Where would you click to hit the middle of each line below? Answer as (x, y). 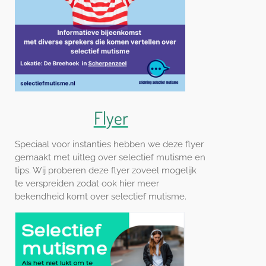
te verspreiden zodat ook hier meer (87, 183)
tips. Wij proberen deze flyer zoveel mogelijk (106, 170)
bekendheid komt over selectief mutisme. (102, 196)
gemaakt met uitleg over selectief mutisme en (110, 157)
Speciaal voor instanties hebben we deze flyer (109, 144)
